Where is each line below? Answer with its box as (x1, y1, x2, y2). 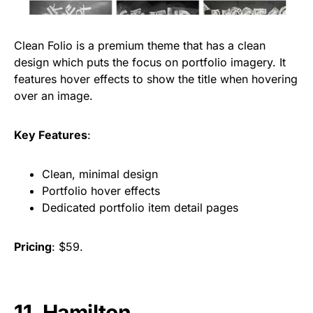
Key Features (14, 127, 87, 142)
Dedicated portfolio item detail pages (42, 200, 238, 214)
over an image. (14, 88, 93, 103)
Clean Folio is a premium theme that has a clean (14, 38, 265, 52)
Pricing (14, 239, 52, 254)
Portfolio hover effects (42, 183, 160, 198)
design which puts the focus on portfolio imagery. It (14, 54, 286, 69)
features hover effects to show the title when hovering (14, 71, 298, 86)
